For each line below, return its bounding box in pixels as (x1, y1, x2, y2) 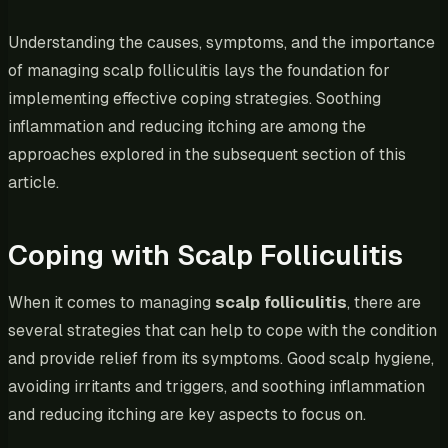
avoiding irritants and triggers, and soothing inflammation (8, 375, 425, 397)
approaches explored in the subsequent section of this (8, 143, 406, 165)
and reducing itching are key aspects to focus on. (8, 403, 366, 425)
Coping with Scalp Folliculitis (8, 236, 403, 273)
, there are (347, 291, 421, 313)
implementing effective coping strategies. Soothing (8, 87, 381, 109)
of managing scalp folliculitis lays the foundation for (8, 59, 390, 81)
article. (8, 171, 59, 193)
